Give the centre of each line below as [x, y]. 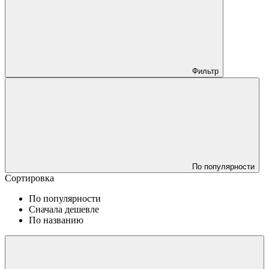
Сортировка [29, 178]
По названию [56, 220]
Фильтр [205, 71]
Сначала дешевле [64, 209]
